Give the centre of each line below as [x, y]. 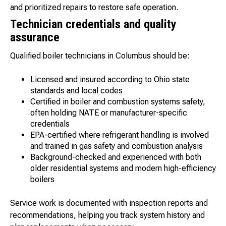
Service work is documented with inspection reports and [109, 203]
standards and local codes [76, 91]
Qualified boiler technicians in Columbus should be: [100, 56]
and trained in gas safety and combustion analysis [117, 146]
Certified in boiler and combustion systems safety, [118, 102]
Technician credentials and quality [93, 24]
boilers [42, 180]
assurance [35, 38]
